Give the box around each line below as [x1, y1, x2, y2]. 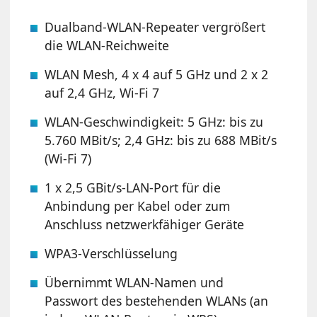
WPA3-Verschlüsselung [45, 244, 178, 262]
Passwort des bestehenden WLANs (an [45, 292, 269, 309]
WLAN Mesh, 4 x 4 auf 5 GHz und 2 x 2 [45, 65, 269, 83]
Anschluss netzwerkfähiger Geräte [45, 215, 245, 233]
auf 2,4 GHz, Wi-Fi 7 [45, 83, 160, 101]
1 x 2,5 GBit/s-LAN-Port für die [45, 178, 221, 196]
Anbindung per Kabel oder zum [45, 197, 231, 214]
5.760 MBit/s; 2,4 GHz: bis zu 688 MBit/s [45, 131, 277, 149]
